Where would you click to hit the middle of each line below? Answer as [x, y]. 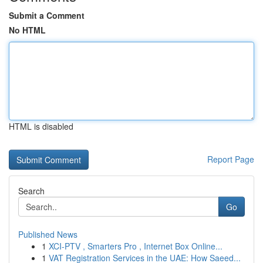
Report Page [231, 159]
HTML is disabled [41, 126]
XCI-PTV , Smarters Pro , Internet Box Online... [136, 246]
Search [31, 191]
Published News [48, 234]
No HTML [27, 30]
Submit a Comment [47, 15]
